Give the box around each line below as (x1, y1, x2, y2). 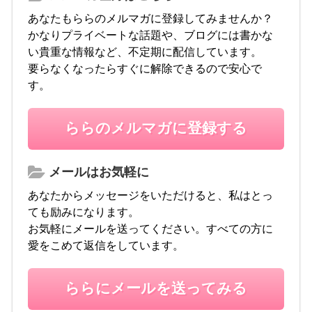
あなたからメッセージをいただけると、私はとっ (28, 189, 274, 201)
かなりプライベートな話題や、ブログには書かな (28, 29, 274, 41)
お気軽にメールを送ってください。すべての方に (28, 222, 274, 235)
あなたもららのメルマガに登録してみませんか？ (28, 12, 274, 24)
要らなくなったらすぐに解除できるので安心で (28, 62, 263, 75)
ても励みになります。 (28, 205, 140, 218)
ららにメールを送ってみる (65, 279, 248, 296)
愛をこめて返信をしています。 (28, 239, 185, 251)
